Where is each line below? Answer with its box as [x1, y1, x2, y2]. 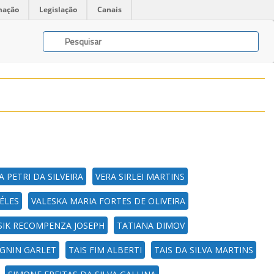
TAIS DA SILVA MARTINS [154, 244, 253, 256]
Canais [97, 4, 122, 15]
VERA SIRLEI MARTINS [95, 171, 185, 182]
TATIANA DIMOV [117, 220, 185, 231]
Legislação [39, 4, 77, 15]
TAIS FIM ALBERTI [68, 244, 142, 256]
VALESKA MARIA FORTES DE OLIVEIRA [31, 195, 185, 207]
